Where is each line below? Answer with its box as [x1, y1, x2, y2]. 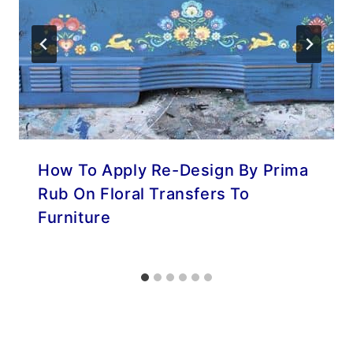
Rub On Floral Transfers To [38, 184, 250, 203]
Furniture [38, 207, 111, 227]
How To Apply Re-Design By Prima [38, 160, 309, 180]
